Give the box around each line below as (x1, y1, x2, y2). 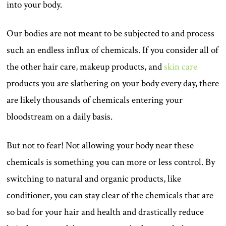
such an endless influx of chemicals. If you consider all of (7, 44, 219, 57)
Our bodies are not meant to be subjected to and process (7, 27, 215, 40)
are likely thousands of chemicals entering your (7, 94, 183, 107)
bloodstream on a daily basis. (7, 110, 113, 124)
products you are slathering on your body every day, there (7, 77, 219, 90)
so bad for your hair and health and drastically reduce (7, 206, 204, 219)
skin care (164, 61, 198, 74)
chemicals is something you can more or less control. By (7, 156, 215, 169)
